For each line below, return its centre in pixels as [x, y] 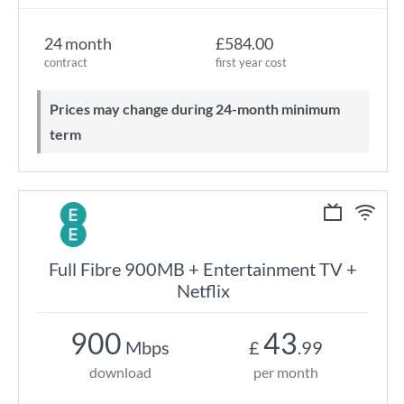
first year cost [251, 62]
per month [286, 372]
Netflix [203, 290]
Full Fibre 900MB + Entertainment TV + [203, 269]
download [120, 372]
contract [66, 62]
